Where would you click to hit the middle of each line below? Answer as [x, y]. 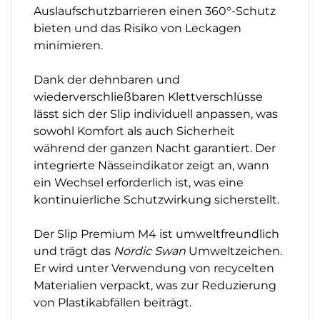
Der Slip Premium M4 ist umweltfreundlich [156, 234]
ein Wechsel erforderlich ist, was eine [139, 182]
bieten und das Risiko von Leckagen [137, 28]
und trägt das [74, 251]
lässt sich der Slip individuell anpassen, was [156, 114]
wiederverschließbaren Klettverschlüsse [148, 96]
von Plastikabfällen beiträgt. [112, 302]
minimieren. [68, 45]
